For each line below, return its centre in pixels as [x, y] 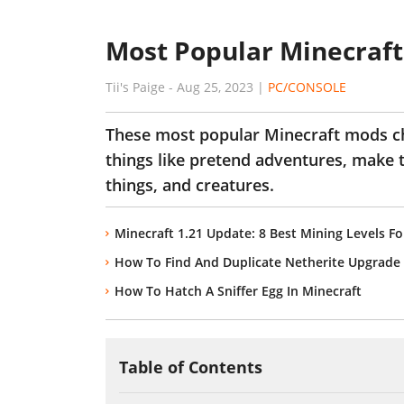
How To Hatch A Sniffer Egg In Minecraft [238, 291]
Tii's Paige [135, 87]
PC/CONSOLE [307, 87]
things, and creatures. [190, 185]
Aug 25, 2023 [215, 87]
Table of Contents [191, 367]
